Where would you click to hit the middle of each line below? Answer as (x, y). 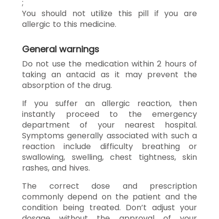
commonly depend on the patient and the (109, 197)
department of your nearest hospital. (109, 125)
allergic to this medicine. (69, 24)
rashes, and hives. (56, 168)
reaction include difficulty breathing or (109, 146)
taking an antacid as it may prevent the (109, 74)
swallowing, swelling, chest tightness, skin (109, 157)
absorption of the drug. (67, 85)
